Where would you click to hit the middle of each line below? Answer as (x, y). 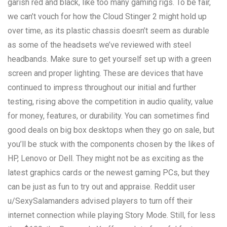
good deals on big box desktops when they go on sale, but (111, 130)
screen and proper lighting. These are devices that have (105, 73)
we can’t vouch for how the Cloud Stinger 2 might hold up (107, 16)
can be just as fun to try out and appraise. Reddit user (101, 186)
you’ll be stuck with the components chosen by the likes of (111, 144)
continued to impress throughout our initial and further (102, 87)
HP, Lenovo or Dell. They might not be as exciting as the (106, 158)
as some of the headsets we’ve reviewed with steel (99, 45)
